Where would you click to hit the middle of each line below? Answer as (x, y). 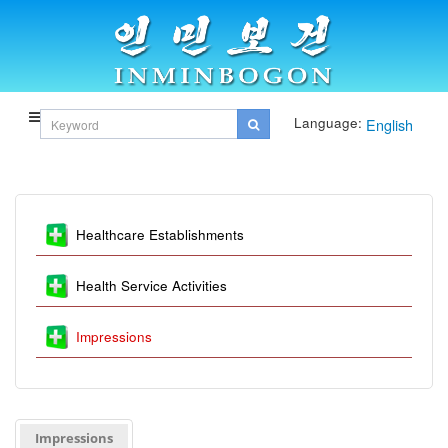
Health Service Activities (151, 286)
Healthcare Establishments (160, 235)
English (389, 125)
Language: (328, 123)
